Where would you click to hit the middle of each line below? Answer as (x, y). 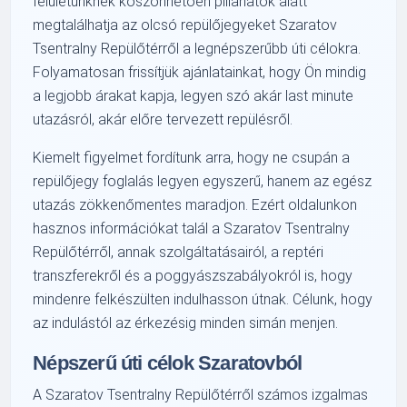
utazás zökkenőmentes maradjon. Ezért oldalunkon (195, 204)
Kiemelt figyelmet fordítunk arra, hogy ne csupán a (192, 157)
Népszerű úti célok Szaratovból (168, 362)
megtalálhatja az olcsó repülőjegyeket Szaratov (185, 25)
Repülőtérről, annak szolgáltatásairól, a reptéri (179, 252)
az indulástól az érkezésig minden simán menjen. (186, 323)
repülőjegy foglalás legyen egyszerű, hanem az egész (203, 181)
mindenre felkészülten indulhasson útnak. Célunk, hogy (203, 299)
